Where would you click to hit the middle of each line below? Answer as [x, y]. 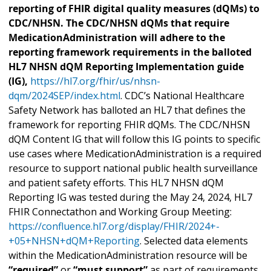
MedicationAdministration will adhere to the [117, 38]
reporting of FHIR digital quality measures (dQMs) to [134, 9]
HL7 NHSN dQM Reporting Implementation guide [126, 67]
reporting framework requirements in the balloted [130, 52]
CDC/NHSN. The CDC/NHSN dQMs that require [119, 23]
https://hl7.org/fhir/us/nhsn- [95, 81]
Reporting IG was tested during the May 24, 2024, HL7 [130, 198]
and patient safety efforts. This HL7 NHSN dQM [116, 183]
